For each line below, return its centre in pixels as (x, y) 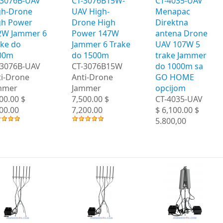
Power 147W (95, 33)
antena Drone (181, 33)
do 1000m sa (179, 66)
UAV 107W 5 (178, 44)
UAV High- (91, 11)
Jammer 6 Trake (101, 44)
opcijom (170, 88)
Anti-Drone (92, 77)
